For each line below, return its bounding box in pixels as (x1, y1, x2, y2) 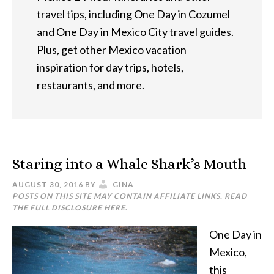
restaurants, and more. (37, 78, 144, 92)
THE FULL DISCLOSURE (12, 203, 104, 212)
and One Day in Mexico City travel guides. (37, 25, 234, 39)
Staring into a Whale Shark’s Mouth (12, 155, 246, 172)
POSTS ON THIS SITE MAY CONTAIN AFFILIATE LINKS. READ (12, 191, 247, 201)
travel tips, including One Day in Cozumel (37, 7, 230, 21)
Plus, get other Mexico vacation (37, 43, 187, 56)
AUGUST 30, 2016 (12, 180, 83, 189)
